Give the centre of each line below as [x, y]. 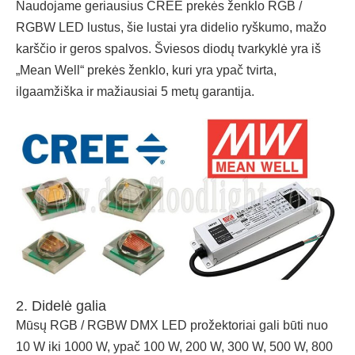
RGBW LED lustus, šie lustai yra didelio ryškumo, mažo [171, 27]
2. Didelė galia [61, 306]
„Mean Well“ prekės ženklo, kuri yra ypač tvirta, [146, 70]
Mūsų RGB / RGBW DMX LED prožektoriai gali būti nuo [172, 326]
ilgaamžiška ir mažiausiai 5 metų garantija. [135, 91]
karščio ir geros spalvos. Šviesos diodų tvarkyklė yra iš [168, 48]
